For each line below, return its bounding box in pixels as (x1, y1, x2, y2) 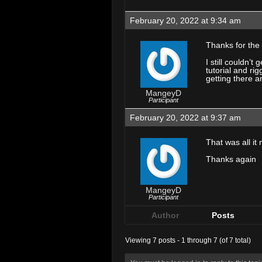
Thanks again (206, 154, 256, 164)
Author (151, 211, 179, 220)
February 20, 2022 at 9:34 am (130, 16, 241, 25)
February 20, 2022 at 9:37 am (130, 113, 241, 122)
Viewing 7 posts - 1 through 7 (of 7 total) (125, 236, 251, 244)
